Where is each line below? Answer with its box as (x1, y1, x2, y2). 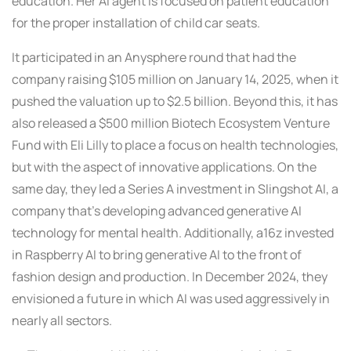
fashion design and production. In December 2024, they (12, 268, 327, 286)
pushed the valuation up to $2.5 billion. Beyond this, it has (12, 92, 338, 110)
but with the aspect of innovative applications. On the (12, 158, 317, 176)
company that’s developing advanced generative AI (12, 202, 302, 220)
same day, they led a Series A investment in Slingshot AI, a (12, 180, 338, 198)
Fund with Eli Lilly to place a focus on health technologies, (12, 136, 338, 154)
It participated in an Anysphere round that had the (12, 49, 296, 67)
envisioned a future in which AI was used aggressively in (12, 290, 330, 308)
